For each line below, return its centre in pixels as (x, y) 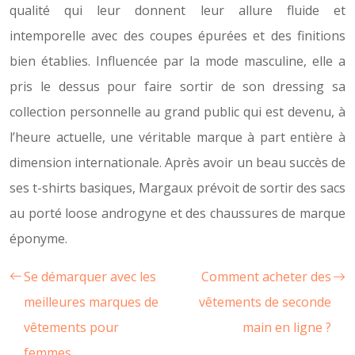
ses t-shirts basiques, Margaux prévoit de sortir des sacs (177, 188)
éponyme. (38, 239)
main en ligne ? (287, 327)
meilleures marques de (91, 302)
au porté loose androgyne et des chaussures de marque (177, 213)
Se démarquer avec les (90, 277)
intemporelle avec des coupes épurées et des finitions (177, 36)
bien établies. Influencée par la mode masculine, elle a (177, 61)
